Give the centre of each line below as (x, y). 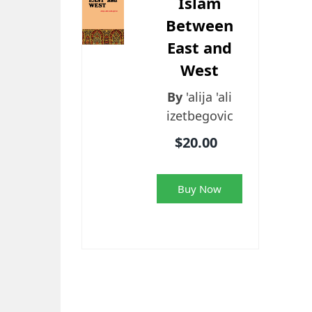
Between (200, 25)
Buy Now (200, 189)
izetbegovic (200, 116)
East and (200, 48)
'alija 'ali (209, 97)
